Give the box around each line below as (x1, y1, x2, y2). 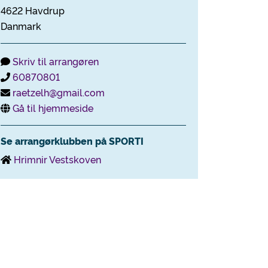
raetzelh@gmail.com (13, 86, 105, 99)
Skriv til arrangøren (13, 54, 99, 68)
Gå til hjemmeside (13, 101, 93, 114)
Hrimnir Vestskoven (14, 153, 101, 166)
